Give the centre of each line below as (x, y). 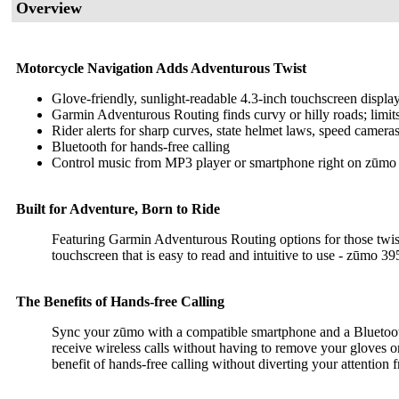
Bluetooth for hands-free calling (141, 147)
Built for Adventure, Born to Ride (118, 209)
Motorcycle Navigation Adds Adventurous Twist (161, 68)
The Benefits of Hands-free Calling (120, 301)
